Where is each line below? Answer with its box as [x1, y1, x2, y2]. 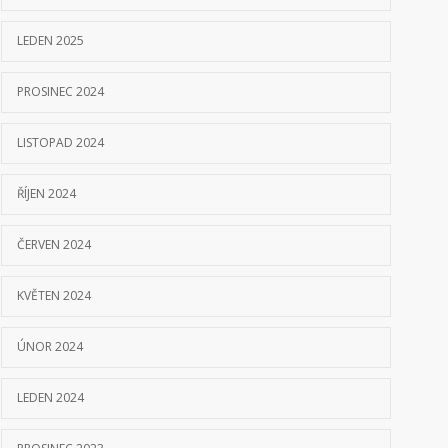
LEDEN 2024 [17, 389, 84, 406]
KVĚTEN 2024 [17, 287, 91, 304]
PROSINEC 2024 [17, 83, 104, 100]
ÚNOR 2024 [17, 338, 83, 355]
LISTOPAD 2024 [17, 134, 104, 151]
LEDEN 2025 [17, 32, 84, 49]
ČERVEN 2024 [17, 236, 91, 253]
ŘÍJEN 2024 [17, 185, 76, 202]
